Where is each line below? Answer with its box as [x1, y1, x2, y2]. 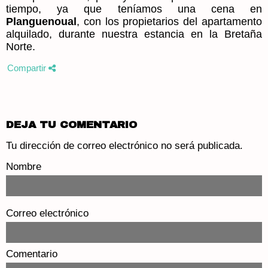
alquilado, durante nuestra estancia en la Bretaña [6, 28, 262, 40]
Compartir [7, 62, 48, 73]
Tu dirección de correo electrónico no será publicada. [6, 140, 243, 152]
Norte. [6, 40, 35, 53]
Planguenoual [6, 15, 77, 28]
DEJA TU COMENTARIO [6, 119, 137, 131]
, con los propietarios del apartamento [77, 15, 262, 28]
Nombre [6, 161, 41, 173]
